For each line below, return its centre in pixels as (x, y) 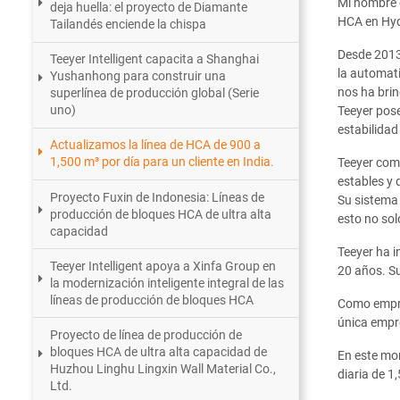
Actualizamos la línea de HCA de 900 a (156, 145)
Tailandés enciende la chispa (129, 25)
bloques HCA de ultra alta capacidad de (159, 352)
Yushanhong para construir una (138, 76)
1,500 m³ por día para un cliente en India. (162, 162)
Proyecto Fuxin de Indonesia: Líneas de (158, 197)
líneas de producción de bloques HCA (152, 300)
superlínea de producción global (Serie (155, 93)
